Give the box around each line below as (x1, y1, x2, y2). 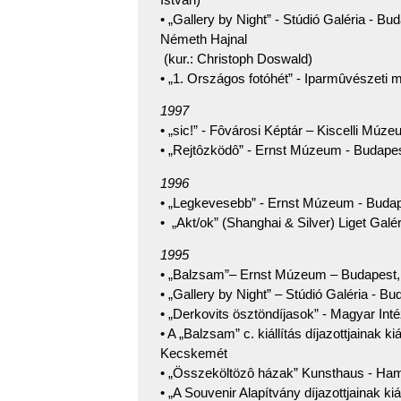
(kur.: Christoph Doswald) (160, 51, 327, 67)
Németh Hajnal (160, 31, 247, 47)
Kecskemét (160, 346, 227, 362)
